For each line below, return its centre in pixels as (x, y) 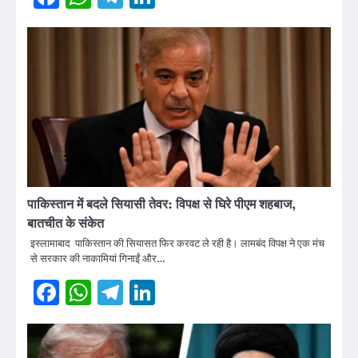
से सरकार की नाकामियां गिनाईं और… (98, 259)
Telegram (180, 293)
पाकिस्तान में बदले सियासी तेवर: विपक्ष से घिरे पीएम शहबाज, (161, 205)
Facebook (118, 293)
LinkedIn (208, 293)
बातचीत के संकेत (66, 224)
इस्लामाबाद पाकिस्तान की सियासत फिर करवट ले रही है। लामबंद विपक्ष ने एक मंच (177, 244)
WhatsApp (157, 293)
